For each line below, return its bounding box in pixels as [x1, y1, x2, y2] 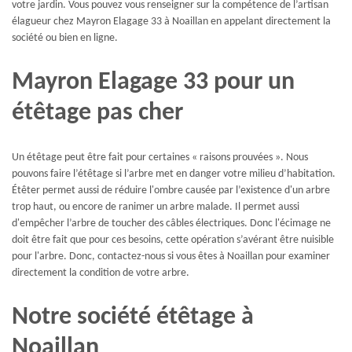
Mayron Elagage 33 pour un [12, 69, 295, 95]
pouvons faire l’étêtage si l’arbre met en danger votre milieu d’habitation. [12, 168, 335, 181]
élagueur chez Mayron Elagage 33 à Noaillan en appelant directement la [12, 16, 331, 28]
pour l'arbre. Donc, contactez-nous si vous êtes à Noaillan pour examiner [12, 251, 330, 263]
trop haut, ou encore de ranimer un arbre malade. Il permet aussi [12, 201, 299, 214]
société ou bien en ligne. [12, 32, 118, 45]
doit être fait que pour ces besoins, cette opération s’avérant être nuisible [12, 234, 334, 247]
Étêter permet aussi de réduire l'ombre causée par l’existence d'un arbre [12, 185, 330, 197]
